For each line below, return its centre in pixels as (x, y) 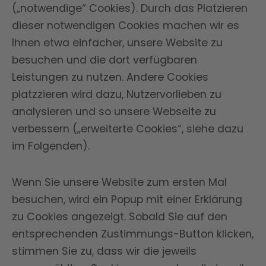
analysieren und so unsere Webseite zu (114, 112)
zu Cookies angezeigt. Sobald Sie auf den (120, 217)
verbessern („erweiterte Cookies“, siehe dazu (128, 129)
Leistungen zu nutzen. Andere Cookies (110, 77)
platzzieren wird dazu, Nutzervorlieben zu (117, 94)
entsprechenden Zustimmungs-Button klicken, (133, 234)
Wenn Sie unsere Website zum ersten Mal (119, 182)
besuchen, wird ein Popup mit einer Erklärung (127, 199)
